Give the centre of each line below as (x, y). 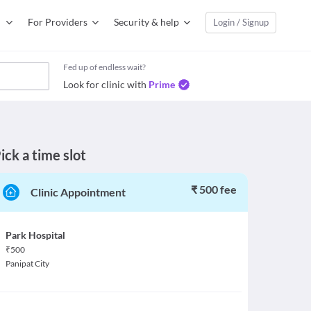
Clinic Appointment (78, 192)
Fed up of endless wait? (104, 67)
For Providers (58, 22)
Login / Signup (241, 22)
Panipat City (27, 263)
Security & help (146, 22)
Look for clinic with (105, 84)
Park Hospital (35, 235)
